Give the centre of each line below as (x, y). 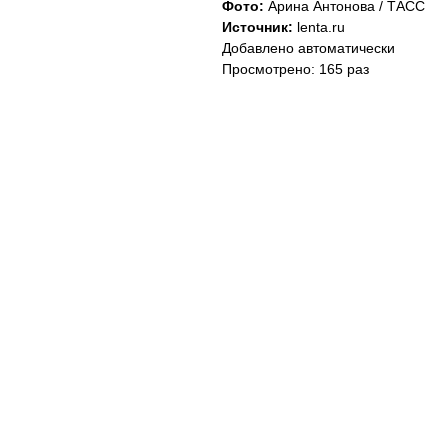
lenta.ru (319, 27)
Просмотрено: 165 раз (295, 69)
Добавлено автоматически (308, 48)
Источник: (257, 27)
